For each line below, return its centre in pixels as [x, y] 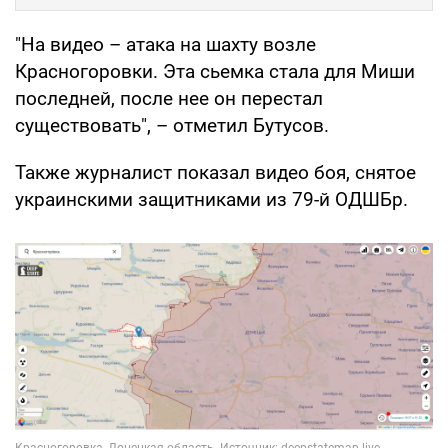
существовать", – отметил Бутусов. [172, 125]
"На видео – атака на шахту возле [165, 44]
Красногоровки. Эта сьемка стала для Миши [215, 71]
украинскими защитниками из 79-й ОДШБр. [211, 199]
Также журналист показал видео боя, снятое [215, 172]
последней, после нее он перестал [169, 98]
